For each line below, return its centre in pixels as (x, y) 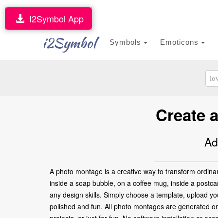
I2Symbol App (54, 18)
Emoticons (181, 42)
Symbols (127, 42)
